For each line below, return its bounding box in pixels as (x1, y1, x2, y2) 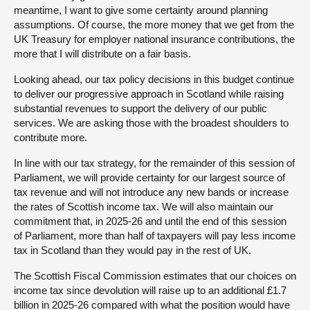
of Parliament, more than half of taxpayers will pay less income (14, 229, 295, 241)
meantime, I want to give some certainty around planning (14, 3, 268, 16)
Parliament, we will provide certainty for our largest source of (14, 171, 285, 183)
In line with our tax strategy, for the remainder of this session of (14, 156, 295, 169)
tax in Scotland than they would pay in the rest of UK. (14, 244, 251, 256)
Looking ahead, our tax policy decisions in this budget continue (14, 73, 294, 85)
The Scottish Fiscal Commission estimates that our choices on (14, 269, 296, 282)
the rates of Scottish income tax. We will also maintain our (14, 200, 273, 212)
